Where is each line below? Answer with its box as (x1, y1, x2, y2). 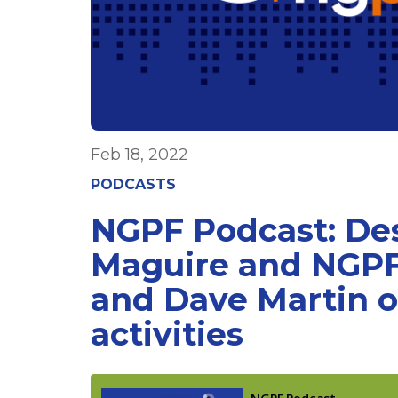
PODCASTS (91, 176, 176, 194)
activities (91, 314, 243, 354)
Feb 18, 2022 (91, 145, 188, 165)
